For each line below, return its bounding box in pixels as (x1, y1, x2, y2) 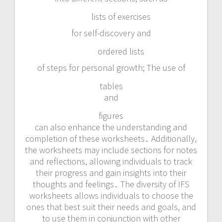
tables (99, 80, 123, 92)
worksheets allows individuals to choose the (29, 189, 193, 201)
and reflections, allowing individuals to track (30, 155, 192, 167)
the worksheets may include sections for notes (25, 144, 197, 156)
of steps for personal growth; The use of (37, 61, 185, 73)
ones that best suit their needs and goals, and (26, 201, 196, 213)
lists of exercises (91, 10, 151, 22)
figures (99, 110, 123, 121)
